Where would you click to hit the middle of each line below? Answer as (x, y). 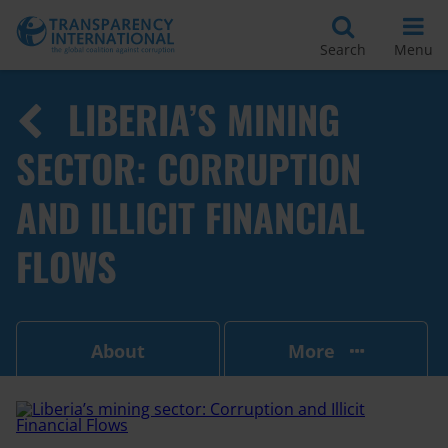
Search (343, 49)
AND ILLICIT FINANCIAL (190, 217)
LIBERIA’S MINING (204, 119)
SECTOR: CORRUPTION (188, 168)
